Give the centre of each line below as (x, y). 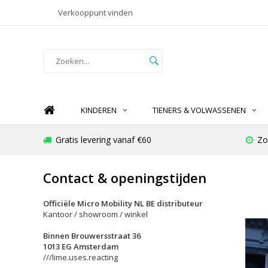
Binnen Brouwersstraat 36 (92, 235)
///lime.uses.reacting (80, 257)
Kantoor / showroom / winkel (95, 214)
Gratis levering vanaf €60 (103, 140)
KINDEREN (99, 110)
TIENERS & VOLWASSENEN (199, 110)
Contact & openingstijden (125, 178)
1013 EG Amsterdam (81, 246)
